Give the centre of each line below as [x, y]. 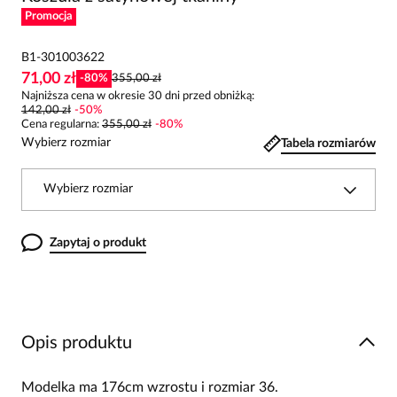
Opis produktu [77, 343]
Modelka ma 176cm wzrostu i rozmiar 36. [150, 387]
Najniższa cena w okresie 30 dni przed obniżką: [138, 96]
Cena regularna [59, 125]
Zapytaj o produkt [98, 243]
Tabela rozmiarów [328, 143]
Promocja [49, 16]
